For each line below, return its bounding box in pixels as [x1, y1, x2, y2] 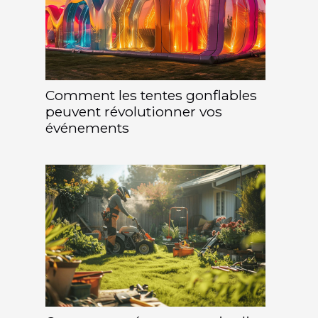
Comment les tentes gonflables [45, 86, 257, 104]
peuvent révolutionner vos [45, 102, 222, 120]
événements [45, 119, 129, 136]
